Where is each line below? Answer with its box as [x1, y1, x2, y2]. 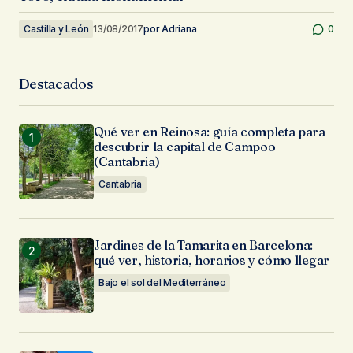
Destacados [19, 75, 93, 93]
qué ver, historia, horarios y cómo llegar [94, 252, 329, 268]
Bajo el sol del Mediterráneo [98, 277, 226, 288]
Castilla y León [24, 23, 89, 35]
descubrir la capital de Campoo [94, 139, 276, 154]
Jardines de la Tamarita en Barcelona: [94, 237, 314, 253]
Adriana [162, 23, 197, 35]
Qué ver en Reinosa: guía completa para [94, 124, 325, 139]
